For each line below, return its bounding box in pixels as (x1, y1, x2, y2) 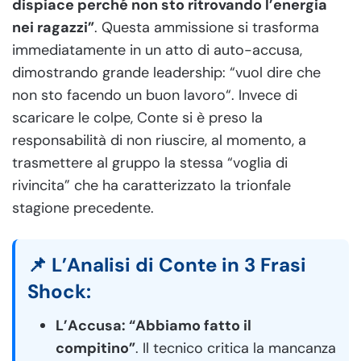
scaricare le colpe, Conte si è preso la (12, 107, 263, 127)
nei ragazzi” (12, 17, 94, 37)
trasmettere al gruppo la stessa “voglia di (12, 152, 288, 172)
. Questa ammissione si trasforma (94, 17, 319, 37)
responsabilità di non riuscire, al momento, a (12, 130, 306, 150)
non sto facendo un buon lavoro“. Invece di (12, 85, 297, 105)
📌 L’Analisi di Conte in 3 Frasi (27, 251, 306, 277)
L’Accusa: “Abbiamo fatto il (56, 315, 251, 335)
